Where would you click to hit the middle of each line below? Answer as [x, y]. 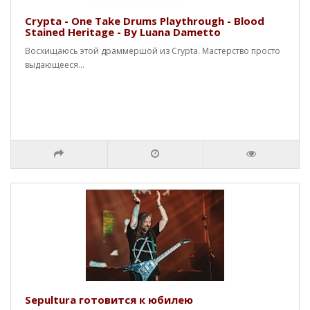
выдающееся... [55, 65]
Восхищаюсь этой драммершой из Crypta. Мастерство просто [153, 51]
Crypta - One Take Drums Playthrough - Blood [145, 21]
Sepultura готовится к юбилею [109, 300]
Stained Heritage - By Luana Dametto [123, 32]
